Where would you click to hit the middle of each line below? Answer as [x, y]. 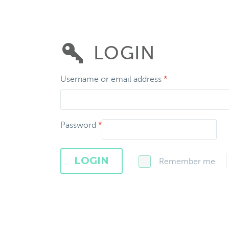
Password [79, 125]
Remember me [187, 161]
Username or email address [112, 79]
